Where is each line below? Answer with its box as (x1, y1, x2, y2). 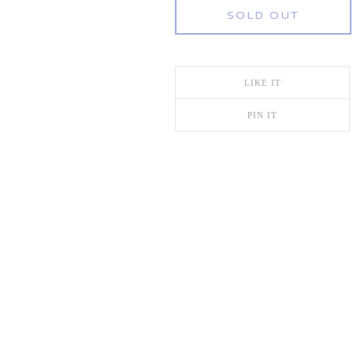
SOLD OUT (227, 9, 299, 22)
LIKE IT (243, 78, 281, 87)
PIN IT (247, 110, 277, 120)
